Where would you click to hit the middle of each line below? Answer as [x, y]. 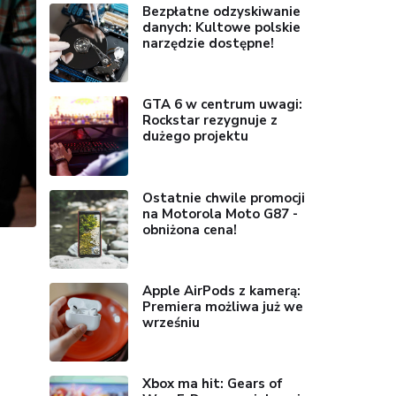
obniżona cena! [190, 229]
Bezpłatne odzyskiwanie [222, 12]
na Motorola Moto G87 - [221, 213]
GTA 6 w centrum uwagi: [223, 105]
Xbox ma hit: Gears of [213, 384]
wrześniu [171, 323]
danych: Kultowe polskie [222, 28]
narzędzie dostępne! [209, 44]
